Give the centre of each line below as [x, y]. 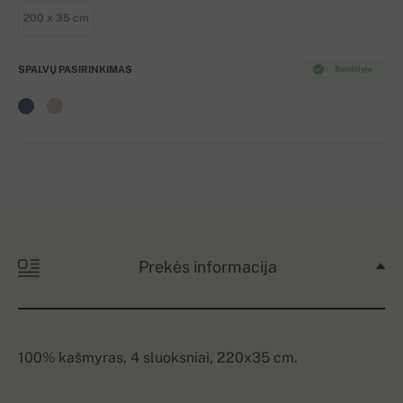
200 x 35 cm [56, 18]
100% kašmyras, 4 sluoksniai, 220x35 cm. [158, 358]
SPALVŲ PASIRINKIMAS [75, 70]
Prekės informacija [208, 267]
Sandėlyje [353, 69]
